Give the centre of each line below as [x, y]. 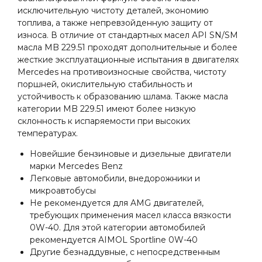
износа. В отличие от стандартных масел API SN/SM [128, 35]
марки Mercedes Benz [76, 166]
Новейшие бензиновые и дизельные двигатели [130, 154]
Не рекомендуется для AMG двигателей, [117, 203]
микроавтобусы [63, 191]
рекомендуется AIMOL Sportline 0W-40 [114, 240]
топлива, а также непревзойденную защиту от [115, 23]
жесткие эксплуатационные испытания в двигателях [128, 60]
